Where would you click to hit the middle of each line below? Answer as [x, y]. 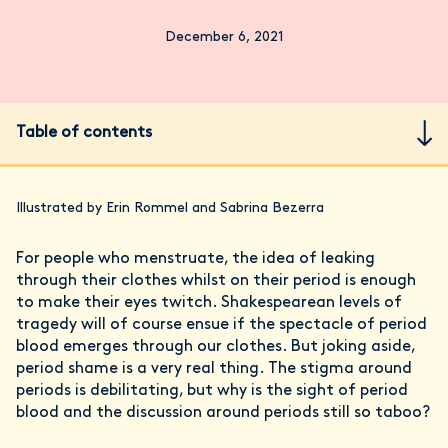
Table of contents [84, 133]
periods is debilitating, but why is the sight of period [212, 390]
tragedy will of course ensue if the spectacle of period [221, 324]
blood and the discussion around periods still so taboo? [223, 412]
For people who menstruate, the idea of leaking [195, 258]
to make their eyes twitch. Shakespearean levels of [209, 302]
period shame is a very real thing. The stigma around [214, 368]
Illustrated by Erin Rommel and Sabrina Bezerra [170, 208]
